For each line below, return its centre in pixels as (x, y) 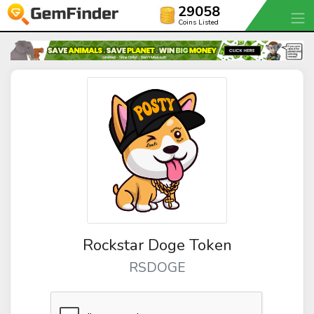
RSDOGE (157, 267)
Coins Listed (198, 22)
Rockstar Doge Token (157, 245)
